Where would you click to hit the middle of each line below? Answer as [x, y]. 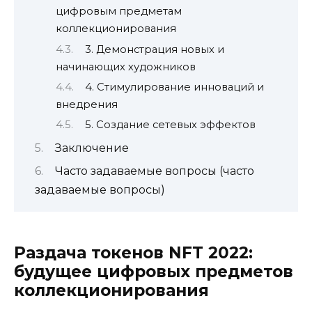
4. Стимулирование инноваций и [174, 87]
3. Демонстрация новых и [154, 49]
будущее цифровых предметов [154, 272]
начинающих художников [126, 67]
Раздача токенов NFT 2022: [133, 253]
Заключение [92, 148]
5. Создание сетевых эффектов [170, 125]
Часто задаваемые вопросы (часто [155, 171]
